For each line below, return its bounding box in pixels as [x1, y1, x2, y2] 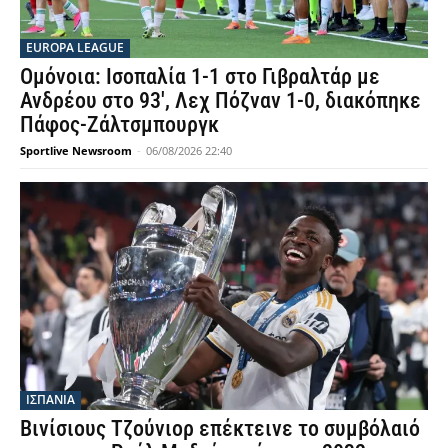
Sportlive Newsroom [20, 142, 132, 158]
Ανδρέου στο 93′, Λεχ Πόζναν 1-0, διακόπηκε [20, 87, 421, 113]
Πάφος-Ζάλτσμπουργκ [20, 111, 219, 137]
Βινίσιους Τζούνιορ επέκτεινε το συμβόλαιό [20, 416, 420, 442]
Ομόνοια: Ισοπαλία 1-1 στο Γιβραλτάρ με [20, 63, 380, 89]
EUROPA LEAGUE [26, 38, 124, 56]
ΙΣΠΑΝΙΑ [26, 391, 75, 409]
